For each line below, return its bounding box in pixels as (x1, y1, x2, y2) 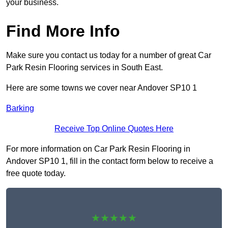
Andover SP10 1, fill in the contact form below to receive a (6, 157, 213, 166)
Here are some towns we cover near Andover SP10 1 (6, 83, 197, 93)
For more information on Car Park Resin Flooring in (6, 145, 190, 154)
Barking (6, 104, 34, 113)
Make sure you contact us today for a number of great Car (6, 51, 211, 60)
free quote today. (6, 169, 66, 178)
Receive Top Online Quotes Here (54, 124, 174, 133)
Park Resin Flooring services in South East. (6, 63, 163, 72)
